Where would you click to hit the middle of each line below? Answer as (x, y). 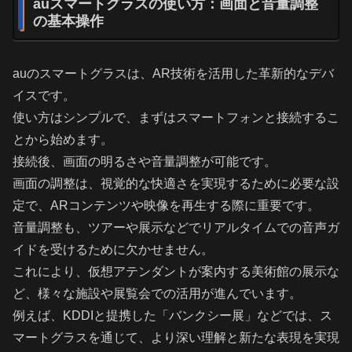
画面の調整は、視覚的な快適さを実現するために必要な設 (176, 184)
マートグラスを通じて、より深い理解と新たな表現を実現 (176, 338)
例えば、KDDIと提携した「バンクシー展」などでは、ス (172, 316)
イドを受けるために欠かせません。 (113, 250)
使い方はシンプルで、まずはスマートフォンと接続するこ (176, 118)
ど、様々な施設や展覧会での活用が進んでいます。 (157, 294)
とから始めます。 (63, 140)
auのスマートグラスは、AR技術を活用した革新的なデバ (173, 74)
